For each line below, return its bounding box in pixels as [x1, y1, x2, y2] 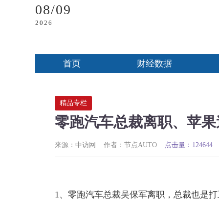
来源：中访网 [55, 141, 96, 149]
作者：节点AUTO [104, 141, 157, 149]
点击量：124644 [165, 141, 213, 149]
